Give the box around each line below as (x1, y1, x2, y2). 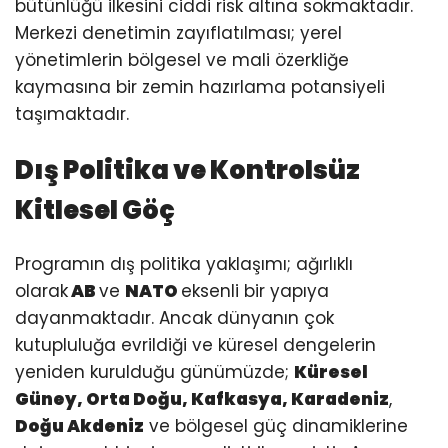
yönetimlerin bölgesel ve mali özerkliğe (15, 47, 349, 72)
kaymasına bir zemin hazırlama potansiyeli (15, 74, 385, 99)
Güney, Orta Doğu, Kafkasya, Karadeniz (15, 387, 389, 412)
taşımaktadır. (15, 101, 129, 126)
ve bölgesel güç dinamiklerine (144, 414, 408, 439)
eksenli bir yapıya (181, 279, 329, 304)
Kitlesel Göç (15, 192, 175, 229)
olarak (15, 279, 68, 304)
